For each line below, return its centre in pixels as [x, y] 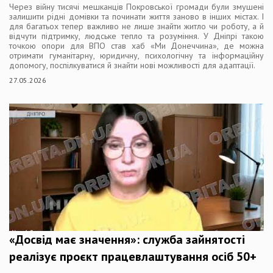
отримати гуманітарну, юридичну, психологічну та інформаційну [136, 55]
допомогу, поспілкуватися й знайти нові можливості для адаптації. [132, 65]
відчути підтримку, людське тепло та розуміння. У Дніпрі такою [136, 36]
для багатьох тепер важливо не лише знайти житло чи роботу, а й [136, 26]
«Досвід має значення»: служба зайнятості [127, 239]
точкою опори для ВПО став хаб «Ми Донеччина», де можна [136, 45]
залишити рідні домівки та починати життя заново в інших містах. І [136, 16]
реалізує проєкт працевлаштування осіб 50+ [133, 256]
